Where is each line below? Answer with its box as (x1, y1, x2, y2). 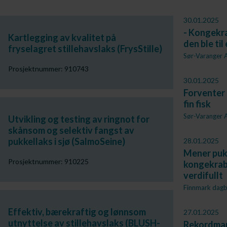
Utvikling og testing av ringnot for (8, 113, 149, 125)
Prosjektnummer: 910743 (8, 64, 89, 73)
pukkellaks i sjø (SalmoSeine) (8, 136, 125, 147)
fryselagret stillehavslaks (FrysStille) (8, 43, 162, 54)
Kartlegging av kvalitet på (8, 32, 116, 43)
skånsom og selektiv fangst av (8, 125, 134, 136)
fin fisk (183, 98, 211, 109)
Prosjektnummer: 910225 (8, 157, 89, 166)
